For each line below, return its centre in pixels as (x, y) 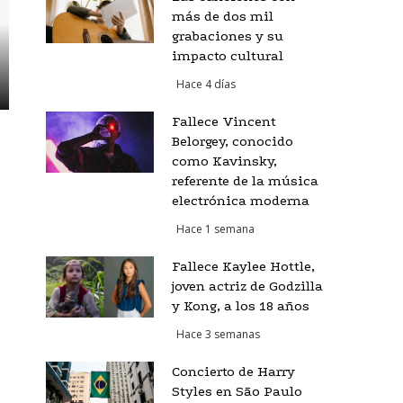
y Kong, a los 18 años (240, 306)
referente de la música (245, 181)
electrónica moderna (240, 201)
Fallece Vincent (224, 121)
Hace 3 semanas (218, 334)
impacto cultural (227, 56)
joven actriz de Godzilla (247, 286)
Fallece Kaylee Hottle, (243, 266)
